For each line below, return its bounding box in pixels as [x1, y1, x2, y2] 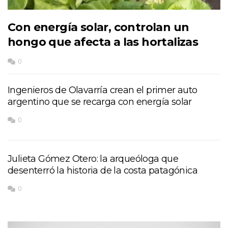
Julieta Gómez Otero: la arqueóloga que [8, 153, 179, 164]
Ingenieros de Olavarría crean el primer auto [8, 84, 197, 96]
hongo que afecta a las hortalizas [8, 35, 198, 49]
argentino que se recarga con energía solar [8, 96, 192, 107]
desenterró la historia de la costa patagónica [8, 164, 197, 176]
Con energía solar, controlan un [8, 20, 189, 34]
